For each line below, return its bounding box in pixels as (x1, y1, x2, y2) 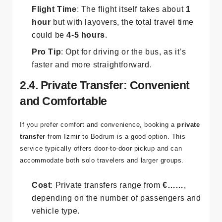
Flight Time (32, 27, 77, 36)
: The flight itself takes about (76, 27, 186, 36)
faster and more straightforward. (32, 83, 152, 92)
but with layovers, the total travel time (51, 40, 194, 49)
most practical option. (20, 3, 89, 11)
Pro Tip (32, 70, 61, 79)
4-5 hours (66, 53, 105, 62)
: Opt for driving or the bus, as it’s (61, 70, 186, 79)
